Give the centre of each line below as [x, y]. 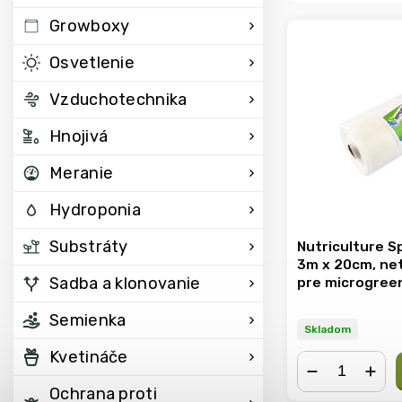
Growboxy [90, 26]
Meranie [82, 173]
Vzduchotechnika [118, 100]
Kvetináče [89, 357]
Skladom [328, 330]
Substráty [89, 247]
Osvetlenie [92, 63]
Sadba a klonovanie [125, 284]
